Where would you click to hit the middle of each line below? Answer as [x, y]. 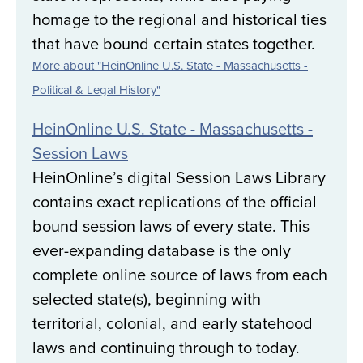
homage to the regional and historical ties [179, 19]
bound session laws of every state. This [171, 226]
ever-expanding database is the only [162, 250]
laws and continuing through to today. [166, 348]
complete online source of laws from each [180, 275]
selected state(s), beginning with [147, 299]
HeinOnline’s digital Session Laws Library [179, 177]
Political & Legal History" [96, 90]
